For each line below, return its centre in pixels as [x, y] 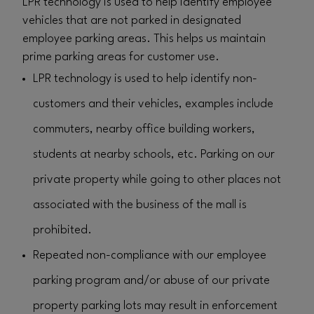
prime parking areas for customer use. [121, 57]
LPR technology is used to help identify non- [145, 79]
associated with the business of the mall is [140, 205]
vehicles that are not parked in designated [132, 21]
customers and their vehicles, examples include [153, 104]
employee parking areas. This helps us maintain [144, 39]
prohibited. [62, 230]
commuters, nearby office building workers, [144, 129]
